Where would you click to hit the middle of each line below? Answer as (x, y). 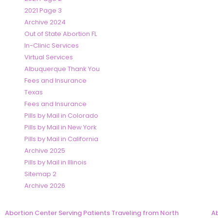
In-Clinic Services (52, 46)
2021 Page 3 (43, 11)
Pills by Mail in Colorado (61, 116)
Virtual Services (49, 57)
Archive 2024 (45, 22)
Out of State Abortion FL (61, 34)
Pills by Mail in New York (61, 127)
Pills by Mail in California (61, 139)
